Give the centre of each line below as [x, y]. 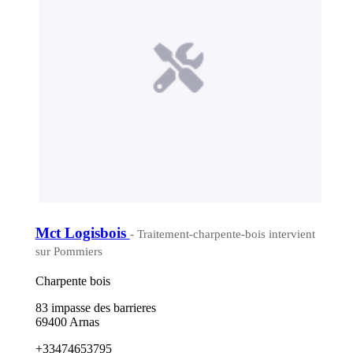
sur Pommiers [69, 251]
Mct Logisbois [82, 232]
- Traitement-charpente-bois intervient [222, 234]
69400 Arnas [67, 321]
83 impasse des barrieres [95, 307]
